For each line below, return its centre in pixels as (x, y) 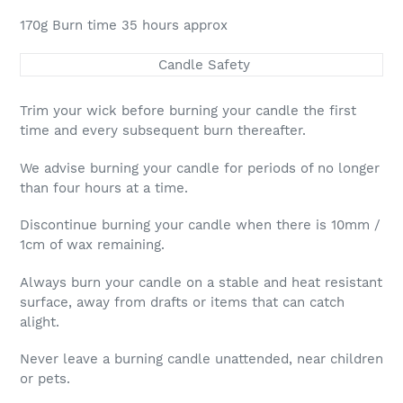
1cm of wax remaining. (92, 245)
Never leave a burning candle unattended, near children (201, 358)
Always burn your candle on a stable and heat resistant (201, 282)
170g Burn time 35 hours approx (124, 26)
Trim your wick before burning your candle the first (188, 111)
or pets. (45, 378)
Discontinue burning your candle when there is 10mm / (200, 225)
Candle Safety (201, 64)
